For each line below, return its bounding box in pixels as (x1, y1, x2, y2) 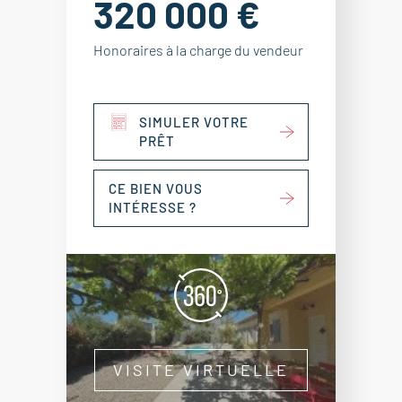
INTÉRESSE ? (109, 199, 197, 215)
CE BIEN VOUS (109, 180, 203, 197)
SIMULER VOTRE (139, 114, 249, 130)
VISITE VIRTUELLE (113, 359, 289, 380)
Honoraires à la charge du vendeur (93, 41, 303, 58)
